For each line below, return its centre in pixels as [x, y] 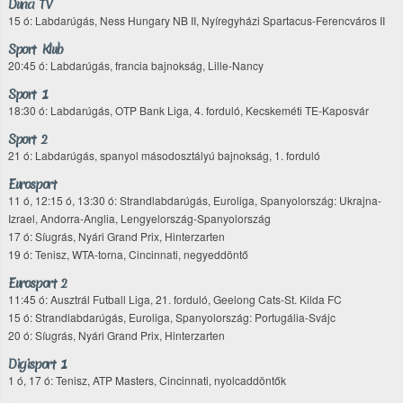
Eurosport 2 [37, 283]
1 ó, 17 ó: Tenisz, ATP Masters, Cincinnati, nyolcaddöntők [147, 380]
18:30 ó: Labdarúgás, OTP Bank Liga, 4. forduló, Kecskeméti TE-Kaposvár [188, 110]
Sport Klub [36, 49]
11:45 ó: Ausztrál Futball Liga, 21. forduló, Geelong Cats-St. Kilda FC [175, 299]
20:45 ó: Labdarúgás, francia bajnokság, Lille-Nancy [136, 65]
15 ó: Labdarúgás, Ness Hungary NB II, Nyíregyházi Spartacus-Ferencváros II [197, 20]
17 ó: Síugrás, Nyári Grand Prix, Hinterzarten [116, 236]
